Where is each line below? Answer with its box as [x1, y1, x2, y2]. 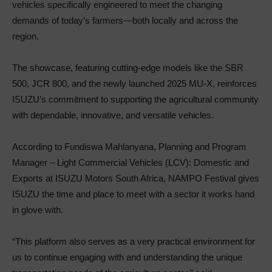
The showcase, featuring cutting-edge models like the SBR [12, 62, 243, 73]
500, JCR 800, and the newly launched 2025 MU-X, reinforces [12, 78, 257, 89]
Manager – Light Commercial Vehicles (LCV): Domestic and [12, 157, 249, 168]
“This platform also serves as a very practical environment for [12, 236, 255, 246]
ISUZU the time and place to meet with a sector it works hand [12, 188, 254, 199]
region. [12, 30, 39, 41]
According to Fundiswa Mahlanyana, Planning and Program [12, 141, 246, 152]
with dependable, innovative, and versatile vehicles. [12, 109, 214, 120]
